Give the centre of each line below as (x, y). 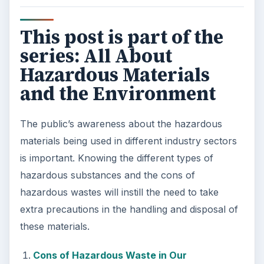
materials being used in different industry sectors (128, 141)
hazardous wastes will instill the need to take (119, 192)
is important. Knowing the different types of (116, 158)
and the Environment (118, 94)
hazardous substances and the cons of (107, 175)
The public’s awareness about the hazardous (121, 124)
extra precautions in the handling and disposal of (129, 209)
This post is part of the (121, 37)
